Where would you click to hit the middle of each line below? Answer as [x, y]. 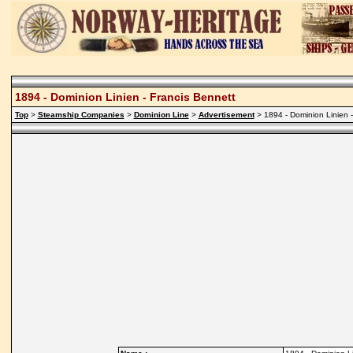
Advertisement [226, 115]
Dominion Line [161, 115]
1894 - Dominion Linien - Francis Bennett [125, 97]
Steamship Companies [81, 115]
